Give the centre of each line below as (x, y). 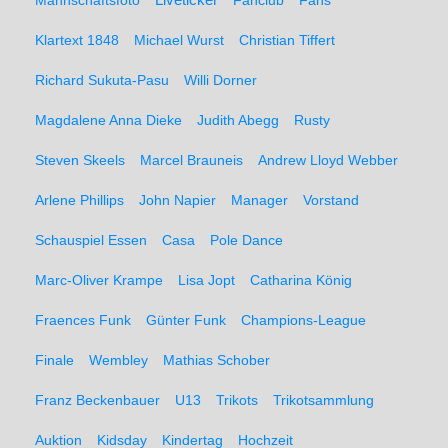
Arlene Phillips (79, 200)
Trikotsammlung (323, 400)
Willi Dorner (220, 80)
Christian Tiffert (287, 40)
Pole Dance (246, 240)
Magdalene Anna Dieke (108, 120)
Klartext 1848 (77, 40)
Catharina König (301, 280)
